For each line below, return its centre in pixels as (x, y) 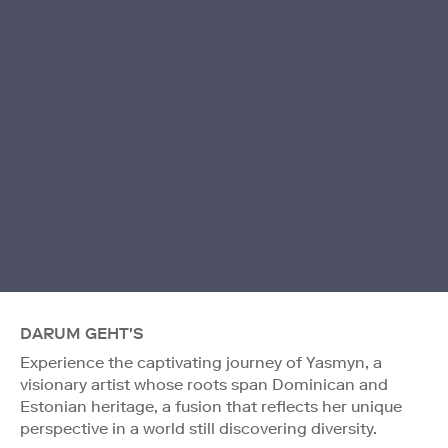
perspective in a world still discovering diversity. (198, 428)
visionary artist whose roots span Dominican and (204, 384)
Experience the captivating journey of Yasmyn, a (201, 362)
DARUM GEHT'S (82, 333)
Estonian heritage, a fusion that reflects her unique (211, 406)
